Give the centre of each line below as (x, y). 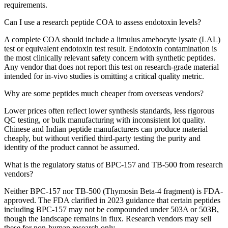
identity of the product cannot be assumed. (72, 147)
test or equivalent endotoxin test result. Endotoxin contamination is (110, 48)
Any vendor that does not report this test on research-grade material (111, 67)
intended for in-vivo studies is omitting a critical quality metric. (104, 76)
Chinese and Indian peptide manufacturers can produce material (106, 129)
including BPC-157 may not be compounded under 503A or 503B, (111, 209)
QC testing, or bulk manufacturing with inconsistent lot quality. (105, 120)
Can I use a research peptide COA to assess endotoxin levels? (103, 22)
